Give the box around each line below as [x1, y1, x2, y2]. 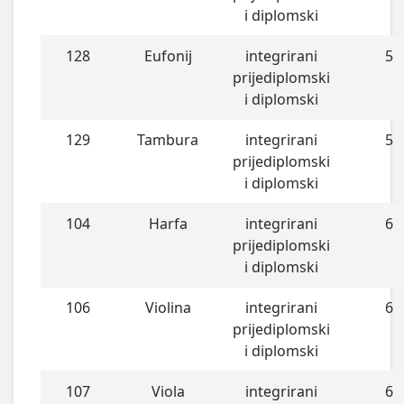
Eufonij [143, 45, 192, 66]
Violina [144, 297, 191, 317]
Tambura [137, 129, 199, 150]
